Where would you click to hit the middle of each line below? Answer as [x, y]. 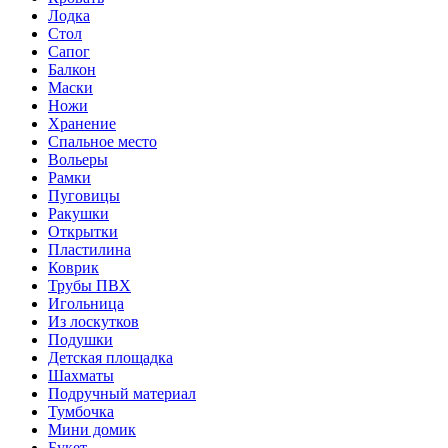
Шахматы [81, 376]
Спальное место [102, 142]
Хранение [82, 124]
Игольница [86, 304]
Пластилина [89, 250]
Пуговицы [84, 196]
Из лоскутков [93, 322]
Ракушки [78, 214]
